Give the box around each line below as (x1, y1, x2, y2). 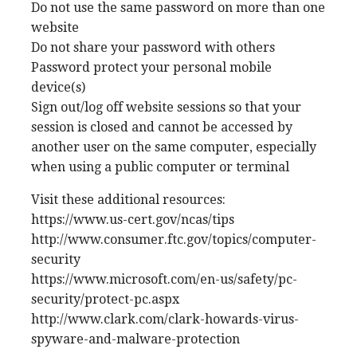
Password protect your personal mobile (31, 60, 272, 75)
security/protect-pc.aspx (31, 292, 179, 307)
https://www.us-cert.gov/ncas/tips (31, 212, 234, 227)
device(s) (31, 80, 85, 95)
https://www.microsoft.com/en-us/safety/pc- (31, 272, 297, 287)
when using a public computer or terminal (31, 159, 289, 175)
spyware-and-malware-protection (31, 331, 240, 347)
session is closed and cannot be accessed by (31, 120, 292, 135)
